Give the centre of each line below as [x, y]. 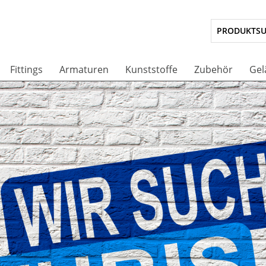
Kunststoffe [151, 69]
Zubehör [213, 69]
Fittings [26, 69]
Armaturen [84, 69]
